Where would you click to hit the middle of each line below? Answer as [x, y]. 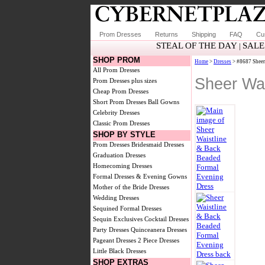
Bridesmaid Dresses [158, 144]
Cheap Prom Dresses [121, 91]
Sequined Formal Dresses [127, 208]
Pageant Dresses [114, 240]
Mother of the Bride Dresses [131, 187]
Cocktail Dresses [167, 219]
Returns [167, 34]
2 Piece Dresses [159, 240]
